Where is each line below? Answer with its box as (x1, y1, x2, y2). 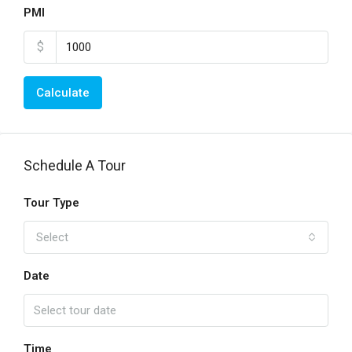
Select (36, 230, 68, 244)
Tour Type (24, 196, 79, 210)
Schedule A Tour (24, 157, 126, 174)
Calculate (36, 86, 90, 100)
